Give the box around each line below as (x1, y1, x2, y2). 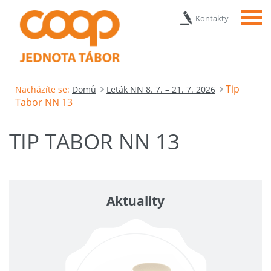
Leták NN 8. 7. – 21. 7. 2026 (106, 83, 215, 95)
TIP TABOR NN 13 (9, 126, 180, 155)
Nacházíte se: (15, 83, 70, 95)
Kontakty (195, 13, 229, 24)
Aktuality (106, 192, 165, 209)
